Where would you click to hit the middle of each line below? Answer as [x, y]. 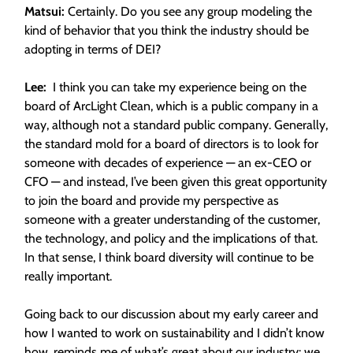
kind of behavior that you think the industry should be [167, 30]
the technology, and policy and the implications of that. [171, 238]
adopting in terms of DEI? [93, 49]
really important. [70, 276]
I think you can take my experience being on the [178, 87]
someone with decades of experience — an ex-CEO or [168, 163]
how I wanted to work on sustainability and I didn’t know [175, 333]
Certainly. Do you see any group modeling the [190, 11]
